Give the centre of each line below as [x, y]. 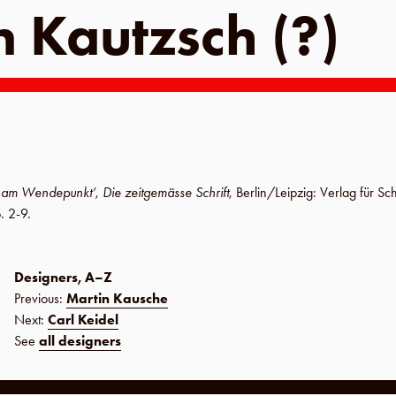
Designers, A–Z [63, 277]
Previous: [40, 298]
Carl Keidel [83, 320]
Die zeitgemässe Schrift [166, 192]
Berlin [251, 192]
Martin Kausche [117, 298]
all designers [80, 341]
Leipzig [294, 192]
